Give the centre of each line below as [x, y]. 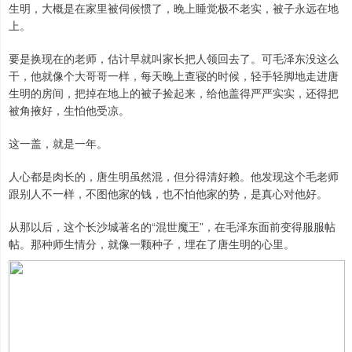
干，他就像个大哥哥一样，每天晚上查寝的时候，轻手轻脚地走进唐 [174, 76]
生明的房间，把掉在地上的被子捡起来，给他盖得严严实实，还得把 [174, 93]
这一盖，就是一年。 [58, 143]
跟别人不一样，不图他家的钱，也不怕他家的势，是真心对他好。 [168, 194]
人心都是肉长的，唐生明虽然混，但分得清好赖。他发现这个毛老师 [174, 176]
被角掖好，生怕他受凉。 [69, 110]
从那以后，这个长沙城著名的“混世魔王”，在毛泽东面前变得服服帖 [172, 227]
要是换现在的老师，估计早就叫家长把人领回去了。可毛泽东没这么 [174, 59]
